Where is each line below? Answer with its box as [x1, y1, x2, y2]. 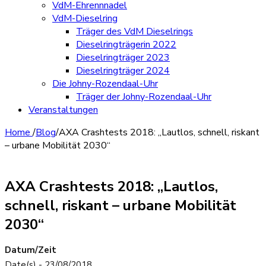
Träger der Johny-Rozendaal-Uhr [76, 90, 211, 103]
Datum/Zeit [5, 244, 56, 256]
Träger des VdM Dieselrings [76, 25, 193, 38]
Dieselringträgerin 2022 [76, 38, 176, 51]
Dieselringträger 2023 [76, 51, 170, 64]
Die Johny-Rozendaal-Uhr [52, 77, 158, 90]
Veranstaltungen [28, 103, 98, 116]
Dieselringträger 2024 [76, 64, 170, 77]
